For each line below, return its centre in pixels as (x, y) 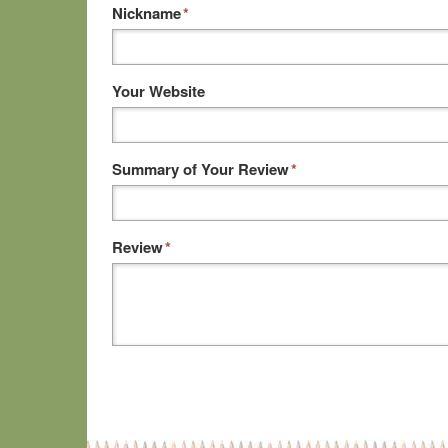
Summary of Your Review (200, 169)
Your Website (158, 91)
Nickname (146, 13)
